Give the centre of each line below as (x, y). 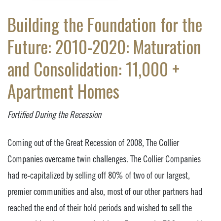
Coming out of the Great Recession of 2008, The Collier (93, 143)
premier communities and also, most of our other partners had (105, 191)
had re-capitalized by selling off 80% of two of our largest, (99, 175)
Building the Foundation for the (105, 24)
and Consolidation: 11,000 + (93, 69)
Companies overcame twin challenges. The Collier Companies (104, 159)
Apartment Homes (63, 91)
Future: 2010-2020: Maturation (104, 46)
